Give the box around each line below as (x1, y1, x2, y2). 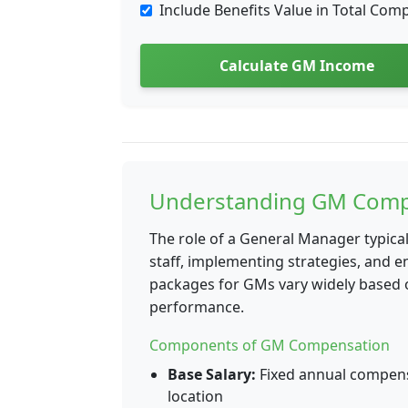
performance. (149, 297, 244, 317)
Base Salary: (168, 364, 256, 384)
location (168, 386, 223, 406)
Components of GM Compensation (149, 335, 390, 355)
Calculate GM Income (219, 56, 374, 76)
